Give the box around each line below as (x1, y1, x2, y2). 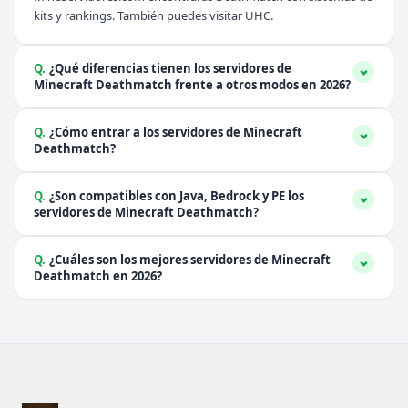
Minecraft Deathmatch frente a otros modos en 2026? (34, 76, 351, 93)
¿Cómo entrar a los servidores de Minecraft (49, 124, 302, 140)
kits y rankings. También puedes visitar (34, 7, 245, 24)
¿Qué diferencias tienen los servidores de (49, 60, 291, 76)
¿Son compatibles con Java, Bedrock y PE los (49, 188, 304, 204)
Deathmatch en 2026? (34, 268, 162, 284)
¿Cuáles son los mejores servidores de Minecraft (49, 251, 331, 268)
